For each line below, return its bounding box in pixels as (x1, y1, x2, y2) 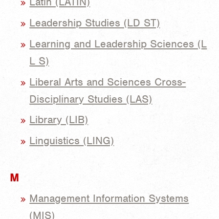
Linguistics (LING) (29, 134, 114, 148)
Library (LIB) (29, 113, 88, 127)
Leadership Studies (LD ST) (29, 16, 160, 29)
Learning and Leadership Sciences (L (29, 37, 207, 50)
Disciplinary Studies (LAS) (29, 92, 153, 106)
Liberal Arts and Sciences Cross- (29, 75, 186, 88)
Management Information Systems (29, 192, 189, 205)
